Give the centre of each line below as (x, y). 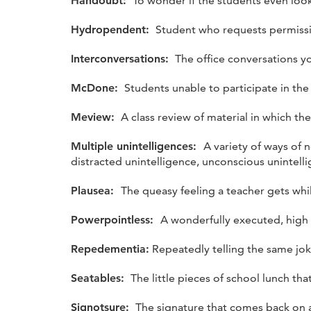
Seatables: (99, 278)
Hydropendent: (112, 29)
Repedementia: (110, 249)
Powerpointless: (116, 219)
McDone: (96, 87)
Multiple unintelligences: (137, 146)
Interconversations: (121, 58)
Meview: (94, 117)
